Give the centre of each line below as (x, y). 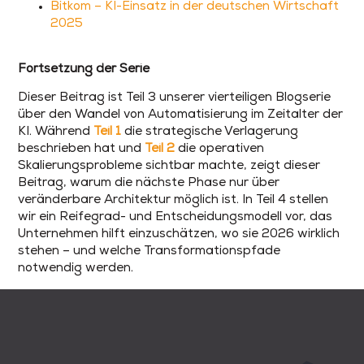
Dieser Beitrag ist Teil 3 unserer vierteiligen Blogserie (175, 98)
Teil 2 (160, 149)
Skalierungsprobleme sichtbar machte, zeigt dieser (169, 167)
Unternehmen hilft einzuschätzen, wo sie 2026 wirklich (179, 235)
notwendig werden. (76, 269)
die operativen (220, 149)
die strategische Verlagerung (210, 132)
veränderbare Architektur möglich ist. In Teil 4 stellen (173, 201)
